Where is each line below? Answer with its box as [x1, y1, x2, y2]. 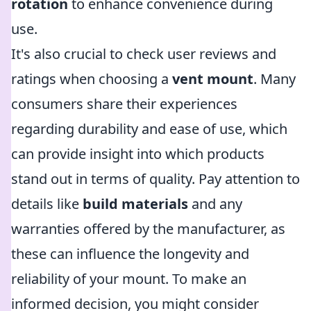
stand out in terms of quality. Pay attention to [11, 169, 300, 188]
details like [11, 194, 83, 213]
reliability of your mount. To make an [11, 269, 246, 288]
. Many [253, 69, 296, 88]
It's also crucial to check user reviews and [11, 44, 276, 63]
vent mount [172, 69, 253, 88]
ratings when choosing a [11, 69, 172, 88]
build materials [83, 194, 188, 213]
